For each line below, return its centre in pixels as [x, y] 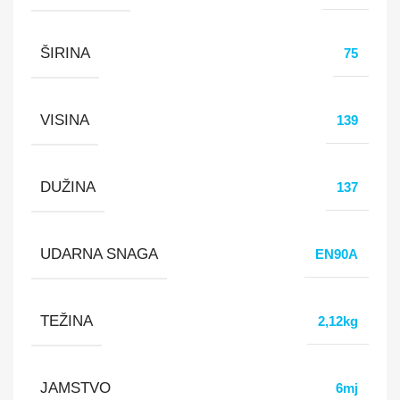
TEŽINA [67, 320]
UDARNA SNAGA [99, 253]
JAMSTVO [75, 387]
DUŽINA [68, 186]
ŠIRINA [65, 52]
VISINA [65, 119]
